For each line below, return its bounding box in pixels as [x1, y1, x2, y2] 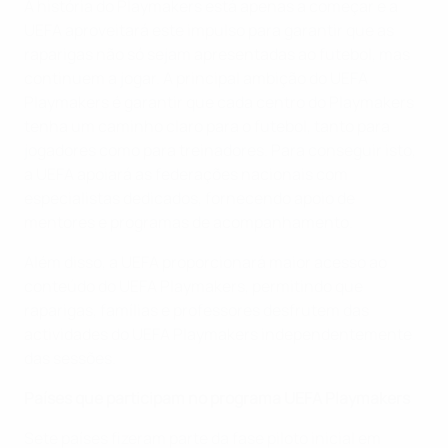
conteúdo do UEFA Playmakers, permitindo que [24, 275, 363, 298]
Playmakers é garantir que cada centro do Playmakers [24, 91, 414, 114]
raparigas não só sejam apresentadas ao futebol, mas [24, 43, 410, 66]
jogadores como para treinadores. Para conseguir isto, [24, 139, 416, 162]
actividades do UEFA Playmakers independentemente [24, 323, 412, 346]
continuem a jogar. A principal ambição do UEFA [24, 67, 368, 90]
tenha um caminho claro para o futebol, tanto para [24, 115, 390, 138]
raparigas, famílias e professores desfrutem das [24, 299, 369, 322]
